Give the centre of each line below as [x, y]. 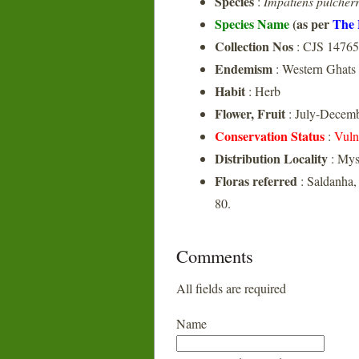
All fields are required [231, 288]
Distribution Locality [271, 158]
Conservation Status [270, 136]
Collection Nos [254, 46]
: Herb [263, 91]
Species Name [254, 24]
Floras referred [256, 181]
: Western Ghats [314, 69]
